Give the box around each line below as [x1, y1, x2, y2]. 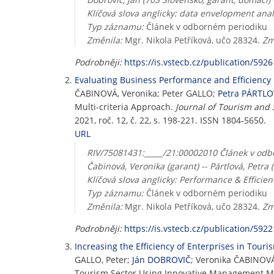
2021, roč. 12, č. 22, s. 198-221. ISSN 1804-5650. [75, 114, 266, 126]
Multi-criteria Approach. [75, 101, 176, 113]
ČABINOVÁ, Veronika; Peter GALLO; [75, 87, 218, 99]
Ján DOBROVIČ [132, 254, 191, 265]
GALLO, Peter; [75, 254, 132, 265]
